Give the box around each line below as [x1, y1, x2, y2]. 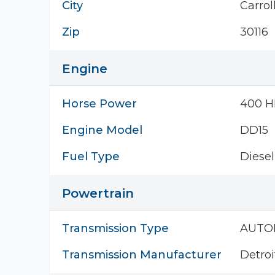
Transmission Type [62, 222, 169, 235]
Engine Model [62, 123, 142, 137]
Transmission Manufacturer [62, 248, 222, 261]
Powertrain [62, 186, 134, 201]
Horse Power [62, 97, 137, 110]
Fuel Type [62, 150, 120, 163]
